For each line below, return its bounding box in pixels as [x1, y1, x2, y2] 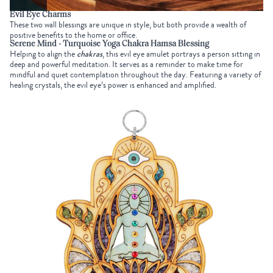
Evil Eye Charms [10, 10, 73, 19]
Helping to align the [10, 47, 77, 60]
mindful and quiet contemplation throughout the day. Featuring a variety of [10, 68, 261, 81]
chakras [77, 47, 102, 60]
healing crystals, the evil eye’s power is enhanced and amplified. [10, 78, 218, 91]
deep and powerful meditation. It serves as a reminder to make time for [10, 57, 243, 71]
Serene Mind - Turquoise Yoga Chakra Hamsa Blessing [10, 39, 209, 49]
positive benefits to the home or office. [10, 28, 139, 41]
